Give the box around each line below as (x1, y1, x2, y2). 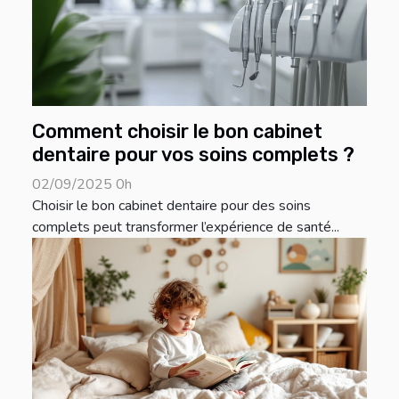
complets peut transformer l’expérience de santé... (32, 217, 339, 238)
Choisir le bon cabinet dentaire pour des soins (32, 196, 311, 216)
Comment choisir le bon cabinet (32, 120, 322, 143)
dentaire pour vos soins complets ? (32, 143, 354, 167)
